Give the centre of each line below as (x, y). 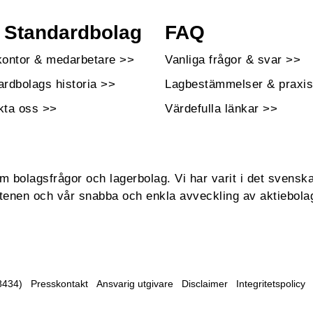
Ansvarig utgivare (135, 283)
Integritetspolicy (271, 283)
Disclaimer (205, 283)
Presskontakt (59, 283)
